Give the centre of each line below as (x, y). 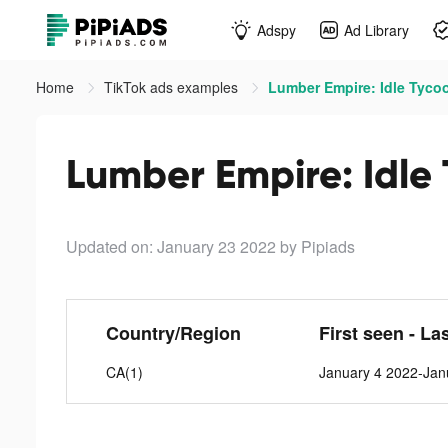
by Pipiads (317, 246)
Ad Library (376, 29)
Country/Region (174, 333)
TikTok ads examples (173, 87)
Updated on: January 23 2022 (171, 246)
